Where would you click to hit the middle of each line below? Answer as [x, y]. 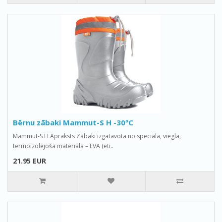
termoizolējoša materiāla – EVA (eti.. [63, 146]
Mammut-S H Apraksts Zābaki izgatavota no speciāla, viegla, [97, 136]
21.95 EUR [29, 161]
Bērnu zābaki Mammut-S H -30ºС [73, 122]
